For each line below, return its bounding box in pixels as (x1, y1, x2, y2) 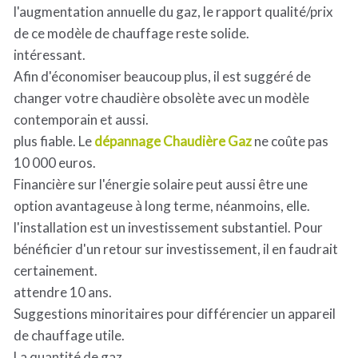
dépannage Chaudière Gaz (94, 133, 252, 149)
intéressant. (14, 46, 86, 63)
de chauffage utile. (14, 327, 125, 344)
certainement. (14, 262, 97, 279)
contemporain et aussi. (14, 111, 149, 128)
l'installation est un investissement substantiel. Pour (14, 219, 323, 236)
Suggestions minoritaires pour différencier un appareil (14, 305, 336, 322)
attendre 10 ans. (14, 284, 112, 300)
